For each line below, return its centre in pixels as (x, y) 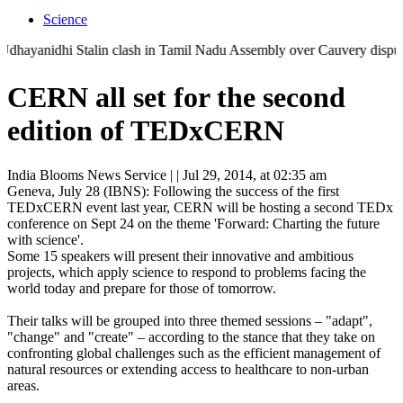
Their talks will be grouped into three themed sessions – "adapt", (190, 320)
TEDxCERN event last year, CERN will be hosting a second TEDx (200, 207)
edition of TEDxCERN (146, 131)
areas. (25, 385)
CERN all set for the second (176, 98)
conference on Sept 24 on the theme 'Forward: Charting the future (193, 223)
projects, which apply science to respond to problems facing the (187, 272)
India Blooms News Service (87, 175)
